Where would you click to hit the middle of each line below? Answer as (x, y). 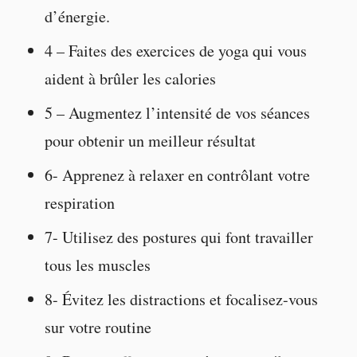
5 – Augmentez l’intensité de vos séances (177, 112)
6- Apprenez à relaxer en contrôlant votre (177, 175)
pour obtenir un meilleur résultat (150, 140)
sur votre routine (98, 327)
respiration (79, 202)
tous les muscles (97, 265)
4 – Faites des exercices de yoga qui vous (175, 50)
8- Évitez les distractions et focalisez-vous (181, 299)
